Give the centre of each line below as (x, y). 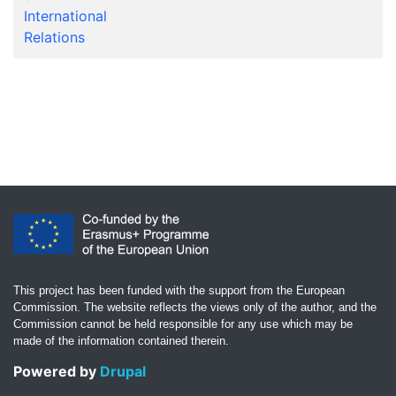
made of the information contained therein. (121, 341)
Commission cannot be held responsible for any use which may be (183, 324)
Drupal (123, 371)
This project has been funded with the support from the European (179, 290)
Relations (54, 37)
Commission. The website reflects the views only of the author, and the (195, 307)
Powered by (57, 371)
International (65, 15)
